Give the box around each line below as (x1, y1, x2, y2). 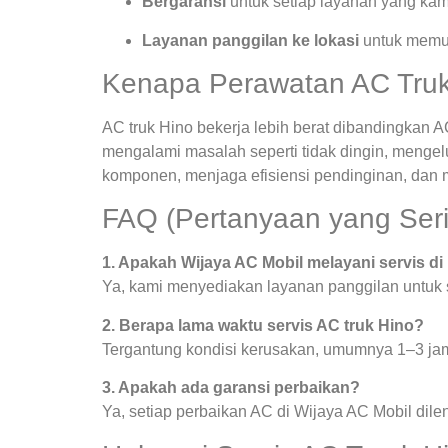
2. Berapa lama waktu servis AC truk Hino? (102, 316, 424, 334)
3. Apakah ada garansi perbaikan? (102, 379, 360, 397)
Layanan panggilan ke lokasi (142, 31, 359, 49)
